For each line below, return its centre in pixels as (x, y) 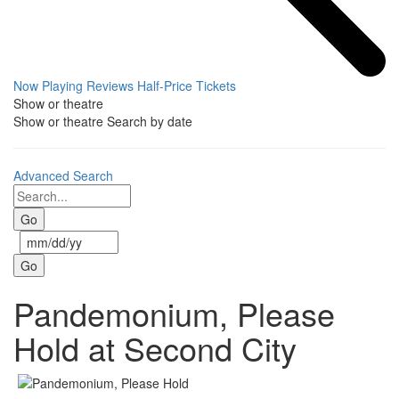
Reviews (110, 85)
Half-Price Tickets (187, 85)
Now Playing (48, 85)
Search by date (150, 121)
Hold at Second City (155, 348)
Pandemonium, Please (174, 313)
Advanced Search (63, 175)
